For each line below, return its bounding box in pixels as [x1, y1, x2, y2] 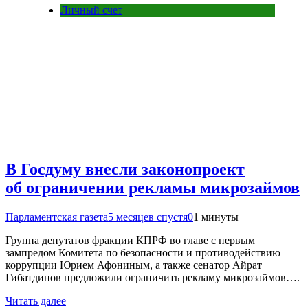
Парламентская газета [5, 210, 108, 223]
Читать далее [5, 294, 66, 307]
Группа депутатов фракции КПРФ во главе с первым [5, 234, 255, 246]
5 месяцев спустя [108, 210, 188, 223]
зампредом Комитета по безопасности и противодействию [5, 246, 280, 258]
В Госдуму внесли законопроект [5, 160, 245, 179]
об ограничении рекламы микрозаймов [5, 179, 300, 197]
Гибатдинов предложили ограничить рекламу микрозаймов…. [5, 271, 300, 283]
